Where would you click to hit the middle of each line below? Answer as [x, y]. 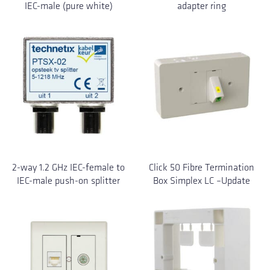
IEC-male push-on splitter [69, 180]
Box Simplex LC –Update [201, 180]
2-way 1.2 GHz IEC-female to [69, 167]
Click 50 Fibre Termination [201, 167]
